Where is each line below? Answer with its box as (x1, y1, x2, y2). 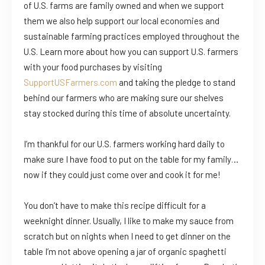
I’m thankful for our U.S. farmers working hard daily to (24, 138, 225, 150)
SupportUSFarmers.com (24, 77, 117, 88)
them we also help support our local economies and (24, 15, 219, 27)
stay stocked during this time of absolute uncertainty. (24, 108, 231, 119)
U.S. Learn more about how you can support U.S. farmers (24, 46, 238, 57)
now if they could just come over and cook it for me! (24, 169, 221, 180)
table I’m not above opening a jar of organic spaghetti (24, 246, 227, 257)
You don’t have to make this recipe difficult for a (24, 200, 206, 211)
